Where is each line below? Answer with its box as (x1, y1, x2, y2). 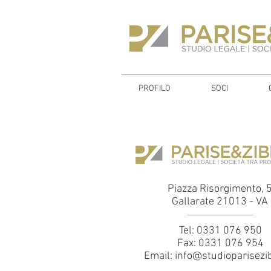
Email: (143, 250, 175, 263)
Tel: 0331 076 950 (178, 224, 262, 237)
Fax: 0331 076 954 (177, 237, 264, 250)
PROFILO (138, 83, 171, 94)
